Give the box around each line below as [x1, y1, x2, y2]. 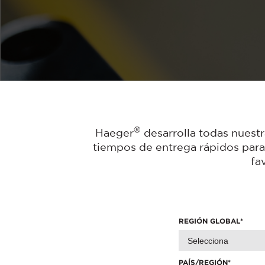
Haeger [95, 127, 134, 138]
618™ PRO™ [202, 8, 249, 18]
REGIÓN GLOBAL [179, 217, 240, 225]
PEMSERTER [202, 32, 254, 41]
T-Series [202, 56, 235, 65]
